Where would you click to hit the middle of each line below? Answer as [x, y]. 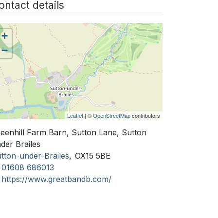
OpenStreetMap [112, 115]
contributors [145, 115]
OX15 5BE [93, 155]
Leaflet [75, 115]
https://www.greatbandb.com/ [56, 179]
